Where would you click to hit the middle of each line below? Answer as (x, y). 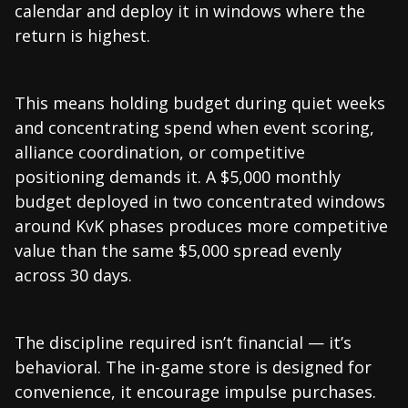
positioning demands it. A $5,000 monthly (178, 176)
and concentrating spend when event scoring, (194, 127)
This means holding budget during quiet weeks (200, 102)
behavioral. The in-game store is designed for (193, 367)
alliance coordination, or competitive (160, 152)
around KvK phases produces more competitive (201, 225)
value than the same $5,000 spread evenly (178, 250)
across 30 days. (73, 275)
